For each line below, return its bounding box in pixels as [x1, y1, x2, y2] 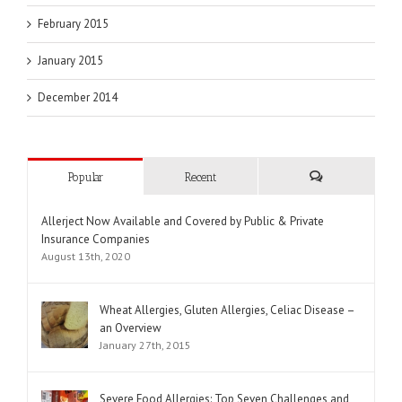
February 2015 [38, 16, 109, 32]
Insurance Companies [41, 232, 150, 248]
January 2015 [38, 53, 103, 69]
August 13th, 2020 [41, 249, 130, 264]
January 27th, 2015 [100, 338, 191, 353]
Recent [185, 170, 216, 185]
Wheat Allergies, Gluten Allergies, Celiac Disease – [100, 302, 354, 319]
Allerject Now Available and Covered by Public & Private [41, 214, 324, 230]
